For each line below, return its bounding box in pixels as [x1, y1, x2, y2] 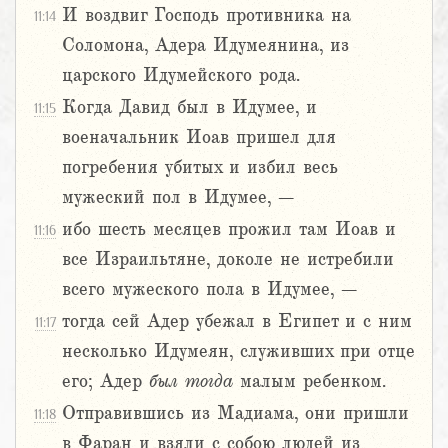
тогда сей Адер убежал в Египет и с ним [62, 311, 412, 332]
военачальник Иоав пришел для [62, 127, 336, 148]
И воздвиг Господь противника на [62, 5, 351, 26]
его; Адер [62, 371, 149, 392]
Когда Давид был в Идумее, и [62, 97, 317, 118]
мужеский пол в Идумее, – [62, 187, 294, 208]
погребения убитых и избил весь [62, 157, 338, 178]
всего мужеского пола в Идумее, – [62, 279, 357, 300]
